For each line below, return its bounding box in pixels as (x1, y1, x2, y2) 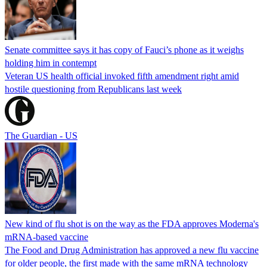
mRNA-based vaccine (5, 231, 88, 242)
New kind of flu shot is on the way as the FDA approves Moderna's (5, 218, 259, 229)
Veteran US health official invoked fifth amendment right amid (5, 70, 239, 81)
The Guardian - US (5, 130, 77, 141)
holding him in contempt (5, 57, 97, 68)
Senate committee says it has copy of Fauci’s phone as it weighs (5, 44, 244, 55)
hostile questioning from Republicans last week (5, 83, 182, 94)
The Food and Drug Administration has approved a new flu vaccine (5, 244, 259, 255)
